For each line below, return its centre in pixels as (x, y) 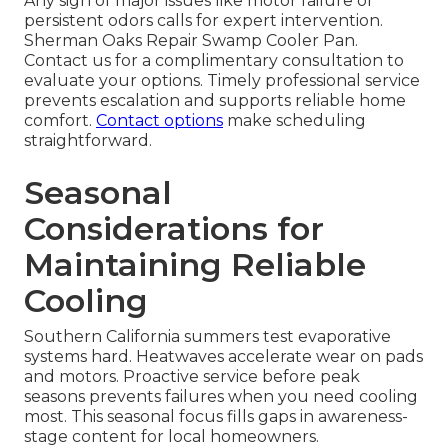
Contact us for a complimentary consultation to (214, 61)
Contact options (159, 121)
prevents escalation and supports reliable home (215, 101)
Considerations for (174, 229)
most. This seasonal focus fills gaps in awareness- (216, 417)
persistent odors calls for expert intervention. (203, 21)
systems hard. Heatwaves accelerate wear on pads (223, 357)
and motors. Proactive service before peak (192, 377)
